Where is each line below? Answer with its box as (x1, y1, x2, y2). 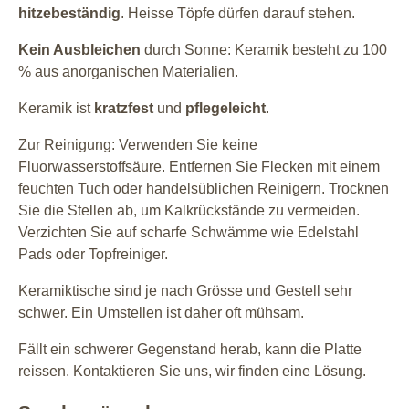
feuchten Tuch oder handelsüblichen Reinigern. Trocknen (18, 180, 389, 196)
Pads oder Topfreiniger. (18, 246, 168, 262)
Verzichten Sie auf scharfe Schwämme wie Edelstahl (18, 224, 359, 240)
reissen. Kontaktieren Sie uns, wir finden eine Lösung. (18, 362, 366, 379)
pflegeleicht (185, 100, 266, 116)
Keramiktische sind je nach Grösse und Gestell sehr (18, 282, 352, 299)
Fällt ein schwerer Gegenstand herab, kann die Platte (18, 341, 362, 357)
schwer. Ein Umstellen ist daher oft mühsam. (18, 304, 304, 320)
